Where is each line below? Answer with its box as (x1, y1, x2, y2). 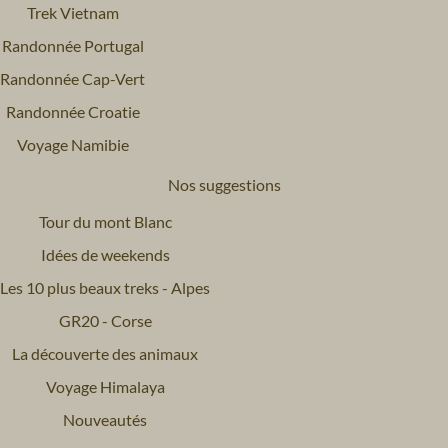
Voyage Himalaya (45, 376, 165, 396)
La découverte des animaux (12, 343, 198, 363)
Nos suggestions (167, 174, 281, 194)
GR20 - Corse (58, 310, 152, 330)
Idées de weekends (40, 244, 170, 264)
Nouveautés (63, 409, 147, 429)
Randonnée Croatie (5, 101, 140, 121)
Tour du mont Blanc (38, 211, 172, 231)
